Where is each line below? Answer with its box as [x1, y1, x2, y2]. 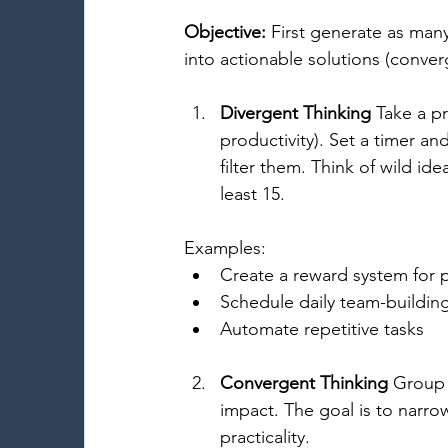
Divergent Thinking [220, 102, 371, 124]
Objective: [184, 21, 266, 43]
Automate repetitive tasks [220, 318, 429, 340]
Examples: [184, 237, 271, 259]
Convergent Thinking [220, 372, 388, 394]
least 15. [220, 183, 290, 205]
